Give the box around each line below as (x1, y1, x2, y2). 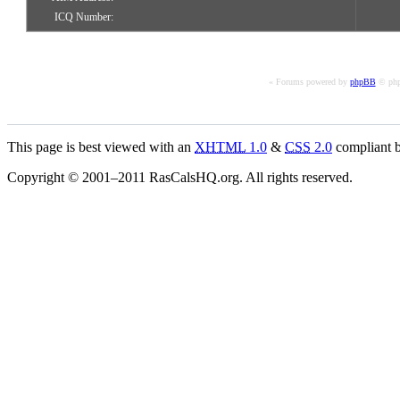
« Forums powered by (268, 77, 350, 87)
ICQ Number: (54, 11, 113, 24)
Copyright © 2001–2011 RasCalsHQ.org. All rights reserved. (7, 170, 353, 186)
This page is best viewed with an (7, 139, 195, 155)
